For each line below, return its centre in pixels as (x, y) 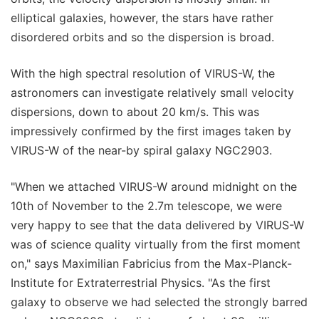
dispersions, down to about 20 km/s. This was (135, 112)
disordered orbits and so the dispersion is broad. (142, 37)
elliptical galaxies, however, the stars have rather (142, 18)
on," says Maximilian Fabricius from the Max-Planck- (151, 264)
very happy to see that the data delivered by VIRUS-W (157, 225)
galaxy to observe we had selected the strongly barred (159, 302)
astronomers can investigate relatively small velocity (152, 93)
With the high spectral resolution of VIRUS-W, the (143, 74)
